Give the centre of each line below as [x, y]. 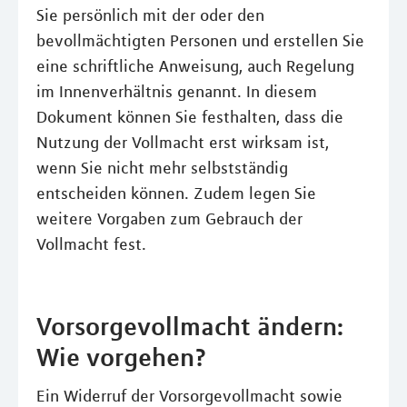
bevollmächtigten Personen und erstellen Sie [200, 41]
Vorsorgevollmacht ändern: [190, 326]
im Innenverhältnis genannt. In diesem [177, 92]
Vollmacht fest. [91, 244]
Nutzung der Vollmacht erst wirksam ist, [183, 143]
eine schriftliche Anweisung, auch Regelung [195, 66]
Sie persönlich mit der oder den [150, 15]
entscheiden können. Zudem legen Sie [176, 194]
